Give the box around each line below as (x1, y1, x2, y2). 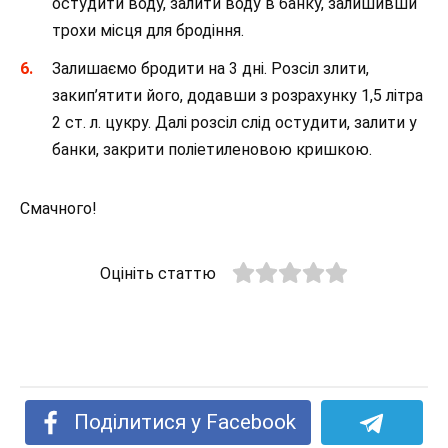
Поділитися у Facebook (74, 409, 297, 434)
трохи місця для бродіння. (52, 21, 244, 41)
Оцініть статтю (99, 264, 216, 284)
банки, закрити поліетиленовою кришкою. (52, 140, 372, 160)
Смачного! (20, 199, 97, 219)
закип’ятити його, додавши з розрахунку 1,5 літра (52, 86, 423, 106)
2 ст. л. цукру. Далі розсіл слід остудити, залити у (52, 113, 417, 133)
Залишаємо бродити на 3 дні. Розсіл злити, (52, 59, 369, 79)
